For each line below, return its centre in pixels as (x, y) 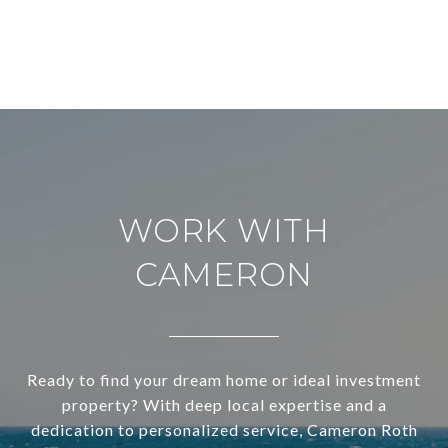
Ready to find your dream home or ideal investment (224, 380)
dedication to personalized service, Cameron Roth (224, 430)
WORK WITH (224, 231)
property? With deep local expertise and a (224, 405)
